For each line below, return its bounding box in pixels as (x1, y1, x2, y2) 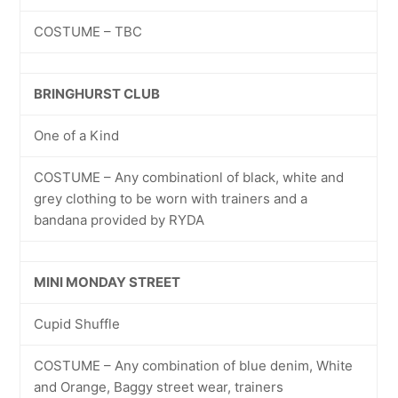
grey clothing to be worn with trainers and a (34, 190, 308, 207)
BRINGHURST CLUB (34, 85, 161, 102)
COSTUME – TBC (34, 23, 143, 40)
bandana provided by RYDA (34, 211, 205, 228)
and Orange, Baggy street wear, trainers (34, 378, 284, 395)
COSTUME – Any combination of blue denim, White (34, 357, 354, 374)
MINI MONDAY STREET (34, 274, 181, 291)
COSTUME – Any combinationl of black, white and (34, 169, 345, 186)
